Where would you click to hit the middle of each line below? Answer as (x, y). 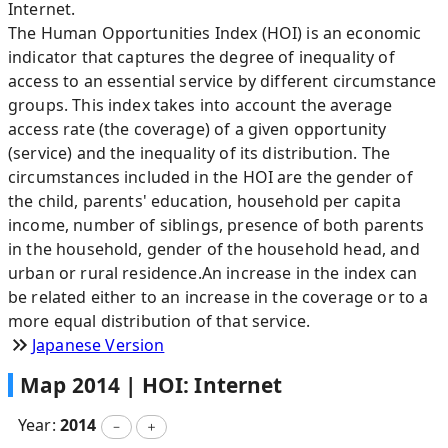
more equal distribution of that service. (159, 321)
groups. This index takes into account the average (200, 105)
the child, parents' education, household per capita (204, 201)
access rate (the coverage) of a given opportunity (197, 129)
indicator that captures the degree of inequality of (201, 57)
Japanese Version (98, 345)
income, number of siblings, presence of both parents (216, 225)
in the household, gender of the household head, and (214, 249)
